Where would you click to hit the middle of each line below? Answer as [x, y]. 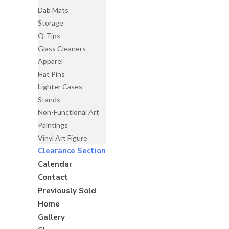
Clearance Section [72, 151]
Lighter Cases [60, 87]
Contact [53, 177]
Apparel [51, 61]
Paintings [53, 125]
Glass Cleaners [62, 48]
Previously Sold [67, 191]
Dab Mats [53, 10]
